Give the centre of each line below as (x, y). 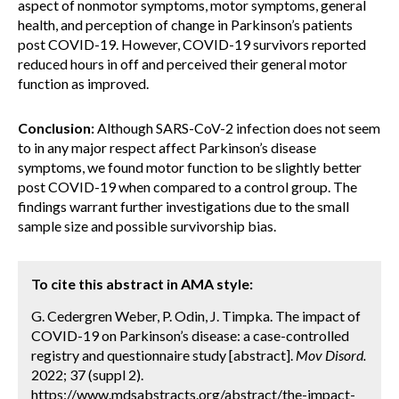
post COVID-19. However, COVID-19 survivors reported (192, 44)
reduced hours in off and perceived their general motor (183, 64)
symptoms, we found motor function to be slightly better (190, 167)
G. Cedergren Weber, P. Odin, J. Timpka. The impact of (196, 316)
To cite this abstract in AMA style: (142, 284)
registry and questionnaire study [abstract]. (163, 355)
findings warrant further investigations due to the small (183, 206)
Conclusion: (56, 128)
